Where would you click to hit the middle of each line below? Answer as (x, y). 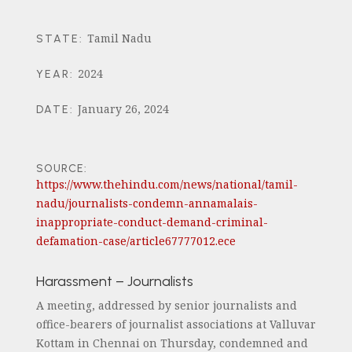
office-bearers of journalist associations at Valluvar (176, 324)
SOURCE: (61, 169)
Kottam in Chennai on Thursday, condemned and (172, 343)
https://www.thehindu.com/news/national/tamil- (167, 184)
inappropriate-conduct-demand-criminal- (152, 222)
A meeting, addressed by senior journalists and (166, 305)
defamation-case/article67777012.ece (136, 241)
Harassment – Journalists (114, 281)
